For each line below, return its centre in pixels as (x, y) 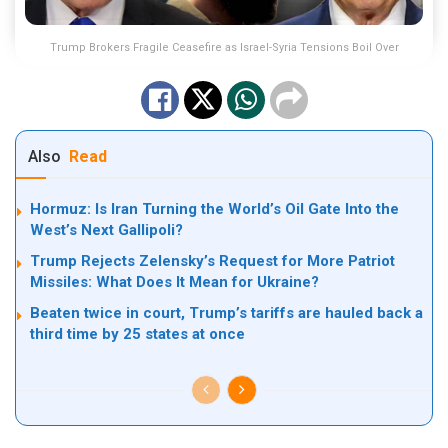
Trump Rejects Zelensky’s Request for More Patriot (212, 260)
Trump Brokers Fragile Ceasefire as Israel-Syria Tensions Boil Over (224, 47)
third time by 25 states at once (137, 333)
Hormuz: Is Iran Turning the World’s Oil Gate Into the (214, 208)
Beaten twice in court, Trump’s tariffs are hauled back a (226, 312)
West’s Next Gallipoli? (106, 229)
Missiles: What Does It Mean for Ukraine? (174, 281)
